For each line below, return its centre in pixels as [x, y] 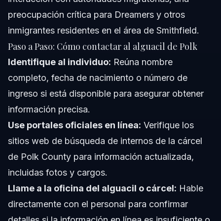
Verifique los [167, 125]
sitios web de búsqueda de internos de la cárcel [105, 141]
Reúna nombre [142, 62]
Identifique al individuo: [59, 62]
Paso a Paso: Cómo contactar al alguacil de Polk [103, 47]
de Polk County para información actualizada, [101, 157]
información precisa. [49, 110]
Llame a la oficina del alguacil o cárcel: [92, 188]
